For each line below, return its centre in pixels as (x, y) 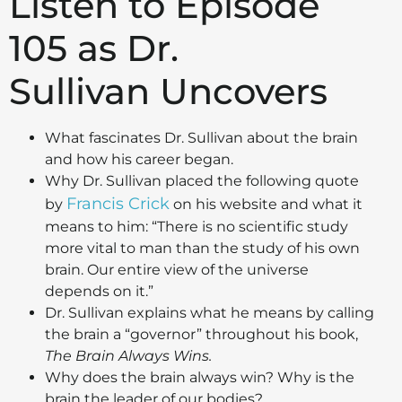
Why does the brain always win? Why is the (200, 378)
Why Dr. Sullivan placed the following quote (202, 181)
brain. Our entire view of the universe (177, 270)
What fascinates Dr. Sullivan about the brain (201, 138)
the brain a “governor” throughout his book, (201, 335)
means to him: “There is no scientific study (197, 227)
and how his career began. (139, 160)
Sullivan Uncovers (168, 92)
